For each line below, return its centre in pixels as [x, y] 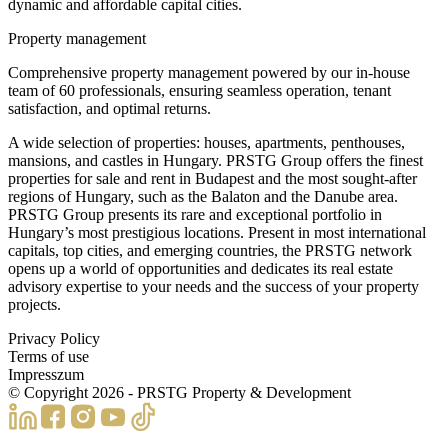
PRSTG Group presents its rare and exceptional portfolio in [195, 214]
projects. [34, 304]
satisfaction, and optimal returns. [109, 108]
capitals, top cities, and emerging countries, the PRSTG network [210, 250]
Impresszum [46, 374]
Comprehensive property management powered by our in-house [209, 72]
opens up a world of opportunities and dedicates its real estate [200, 268]
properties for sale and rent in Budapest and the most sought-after [212, 178]
